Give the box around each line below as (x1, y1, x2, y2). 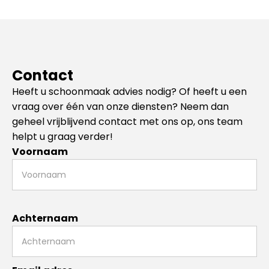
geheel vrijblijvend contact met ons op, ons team (12, 115, 243, 128)
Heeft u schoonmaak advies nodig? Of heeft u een (12, 85, 247, 98)
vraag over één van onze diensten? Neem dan (12, 100, 229, 113)
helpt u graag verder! (12, 130, 113, 144)
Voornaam (12, 145, 68, 159)
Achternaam (12, 211, 78, 225)
